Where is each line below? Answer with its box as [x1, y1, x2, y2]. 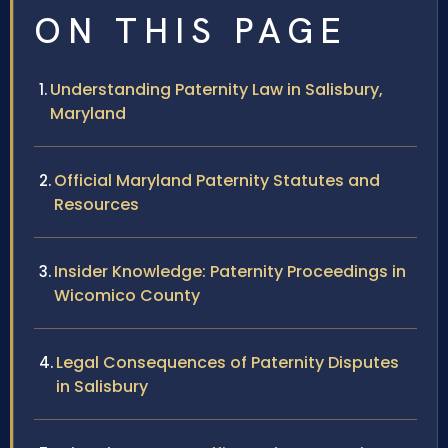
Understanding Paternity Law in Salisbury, [50, 77, 383, 101]
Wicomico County [54, 283, 200, 307]
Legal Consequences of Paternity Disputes [56, 350, 399, 374]
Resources [54, 192, 139, 216]
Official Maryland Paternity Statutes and [54, 168, 380, 192]
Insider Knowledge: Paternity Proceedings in [54, 259, 406, 283]
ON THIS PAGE [34, 7, 348, 54]
